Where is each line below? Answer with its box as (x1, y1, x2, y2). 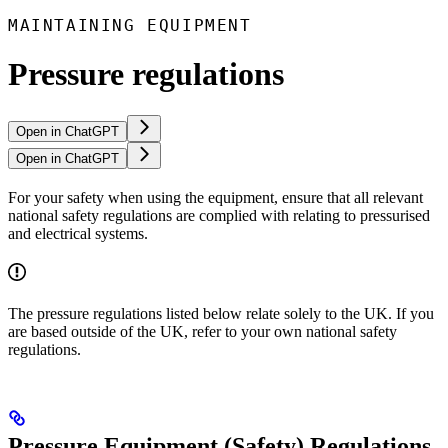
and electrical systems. (8, 224, 148, 242)
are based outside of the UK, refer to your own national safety (8, 322, 397, 340)
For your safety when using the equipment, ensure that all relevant (8, 188, 423, 206)
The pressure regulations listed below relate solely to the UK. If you (8, 304, 434, 322)
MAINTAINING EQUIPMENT (8, 15, 252, 35)
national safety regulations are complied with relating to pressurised (8, 206, 430, 224)
